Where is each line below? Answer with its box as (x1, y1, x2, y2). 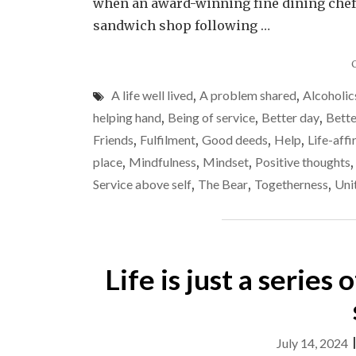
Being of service (168, 110, 255, 125)
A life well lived (111, 87, 193, 103)
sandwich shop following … (93, 17, 270, 33)
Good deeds (202, 132, 268, 147)
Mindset (203, 154, 249, 169)
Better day (261, 110, 319, 125)
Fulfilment (140, 132, 195, 147)
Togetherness (254, 176, 328, 192)
